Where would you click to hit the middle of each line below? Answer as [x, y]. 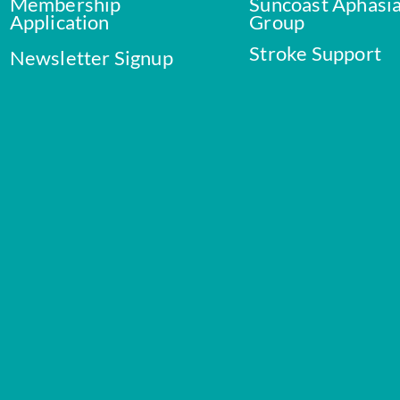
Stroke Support [316, 53]
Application [59, 21]
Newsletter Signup [91, 57]
